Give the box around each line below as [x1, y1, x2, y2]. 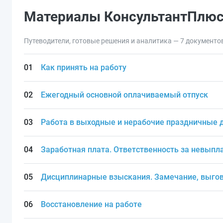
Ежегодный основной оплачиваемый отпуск [40, 90, 208, 100]
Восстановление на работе [40, 200, 142, 209]
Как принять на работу [40, 63, 126, 72]
